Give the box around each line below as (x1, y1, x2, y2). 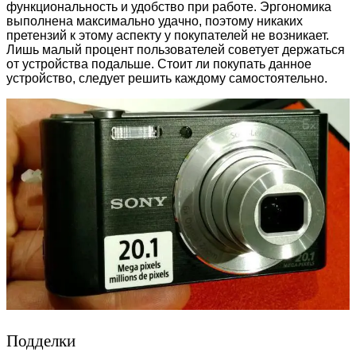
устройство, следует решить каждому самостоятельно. (6, 72, 327, 86)
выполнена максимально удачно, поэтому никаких (6, 14, 303, 29)
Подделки (6, 331, 75, 351)
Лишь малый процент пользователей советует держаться (6, 43, 345, 57)
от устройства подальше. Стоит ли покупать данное (6, 57, 311, 72)
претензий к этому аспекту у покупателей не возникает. (6, 29, 329, 43)
